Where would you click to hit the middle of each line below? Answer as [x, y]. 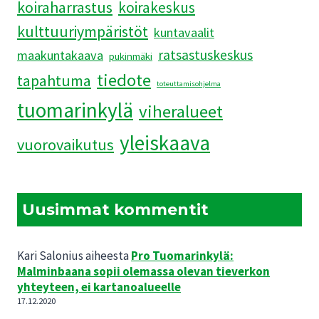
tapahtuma [54, 81]
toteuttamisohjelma [189, 84]
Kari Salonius [50, 256]
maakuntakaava [60, 56]
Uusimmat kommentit [116, 210]
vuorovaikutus [66, 145]
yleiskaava [165, 143]
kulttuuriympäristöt [83, 32]
